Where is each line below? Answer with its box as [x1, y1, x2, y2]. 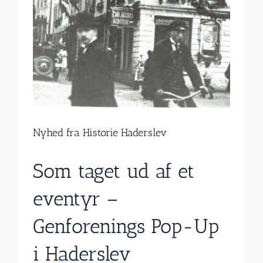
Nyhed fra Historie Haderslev [33, 126, 167, 139]
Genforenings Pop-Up [33, 214, 219, 238]
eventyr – [33, 186, 118, 211]
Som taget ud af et [33, 159, 194, 183]
